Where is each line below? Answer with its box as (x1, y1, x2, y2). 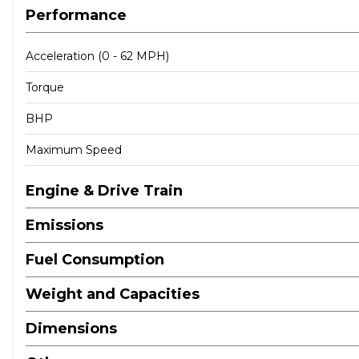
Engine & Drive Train (26, 182, 183, 200)
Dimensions (26, 320, 117, 337)
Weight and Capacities (26, 285, 200, 303)
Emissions (26, 216, 103, 234)
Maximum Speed (26, 143, 122, 157)
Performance (26, 6, 127, 24)
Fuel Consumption (26, 251, 164, 268)
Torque (26, 80, 64, 95)
